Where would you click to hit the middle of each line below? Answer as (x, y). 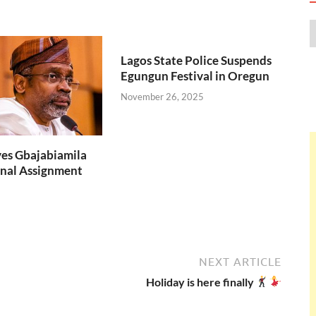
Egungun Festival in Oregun (195, 76)
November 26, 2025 (163, 96)
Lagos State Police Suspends (196, 61)
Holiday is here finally (201, 281)
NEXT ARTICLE (240, 261)
